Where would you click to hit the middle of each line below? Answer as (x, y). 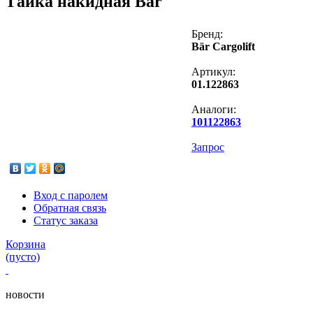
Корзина (26, 244)
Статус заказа (66, 220)
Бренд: (207, 34)
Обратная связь (70, 208)
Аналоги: (214, 109)
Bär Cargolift (223, 46)
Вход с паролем (71, 195)
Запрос (208, 147)
